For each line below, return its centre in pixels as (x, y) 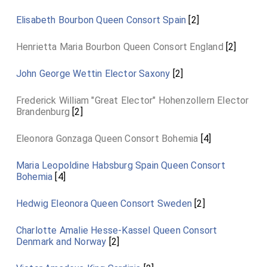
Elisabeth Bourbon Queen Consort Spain (101, 20)
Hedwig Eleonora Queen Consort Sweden (104, 204)
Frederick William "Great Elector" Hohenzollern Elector (132, 100)
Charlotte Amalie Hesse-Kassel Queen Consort (117, 230)
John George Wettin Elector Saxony (93, 74)
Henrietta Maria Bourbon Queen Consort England (119, 47)
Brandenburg (43, 112)
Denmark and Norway (61, 242)
